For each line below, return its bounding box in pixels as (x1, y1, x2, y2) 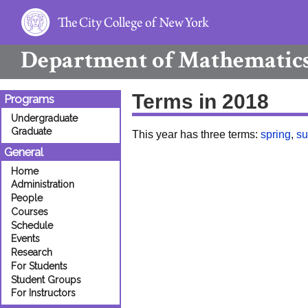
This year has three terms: (132, 129, 261, 140)
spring (261, 129, 291, 140)
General (4, 145, 44, 159)
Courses (11, 206, 48, 217)
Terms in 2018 (132, 89, 269, 113)
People (11, 192, 43, 204)
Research (11, 247, 52, 258)
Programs (4, 92, 55, 107)
